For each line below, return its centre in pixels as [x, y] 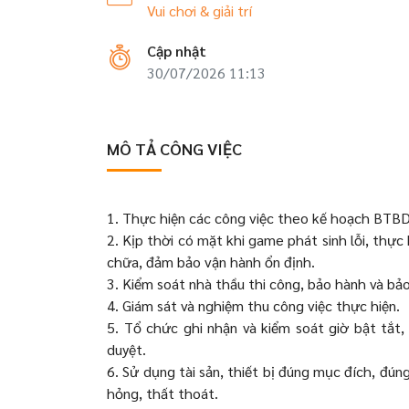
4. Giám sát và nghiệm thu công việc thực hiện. [255, 305]
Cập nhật [177, 51]
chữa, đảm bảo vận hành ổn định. [213, 262]
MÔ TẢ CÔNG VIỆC [174, 148]
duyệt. [128, 349]
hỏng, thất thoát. [164, 393]
